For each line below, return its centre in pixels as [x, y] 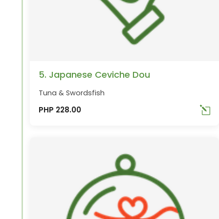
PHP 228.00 [60, 110]
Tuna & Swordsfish [72, 93]
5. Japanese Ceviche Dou [95, 74]
